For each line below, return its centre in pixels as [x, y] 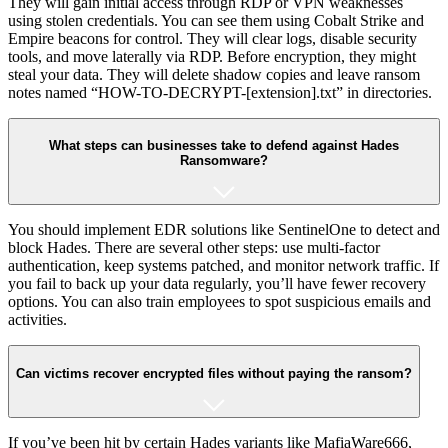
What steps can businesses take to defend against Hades [224, 146]
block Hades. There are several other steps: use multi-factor [194, 248]
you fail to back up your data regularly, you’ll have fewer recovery [217, 284]
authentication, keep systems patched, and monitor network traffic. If [223, 266]
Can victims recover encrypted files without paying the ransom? [214, 373]
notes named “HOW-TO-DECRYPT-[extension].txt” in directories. [220, 92]
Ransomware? [224, 161]
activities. [37, 320]
